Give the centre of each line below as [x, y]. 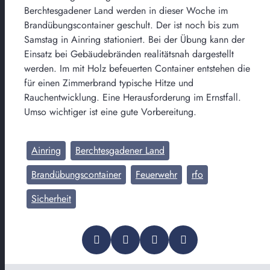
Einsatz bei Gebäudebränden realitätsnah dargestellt [129, 54]
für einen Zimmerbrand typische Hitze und [109, 83]
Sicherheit [51, 198]
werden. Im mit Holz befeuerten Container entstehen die [137, 68]
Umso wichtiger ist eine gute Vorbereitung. [110, 111]
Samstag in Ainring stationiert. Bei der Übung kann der [134, 39]
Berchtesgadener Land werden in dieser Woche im [126, 10]
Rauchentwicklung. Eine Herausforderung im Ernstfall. [133, 97]
